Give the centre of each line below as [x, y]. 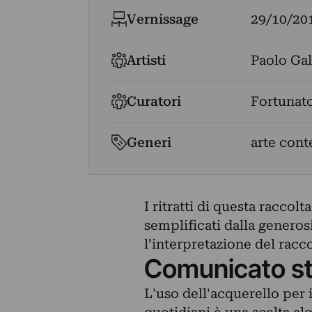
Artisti [147, 60]
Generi [149, 142]
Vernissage [163, 19]
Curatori [154, 101]
